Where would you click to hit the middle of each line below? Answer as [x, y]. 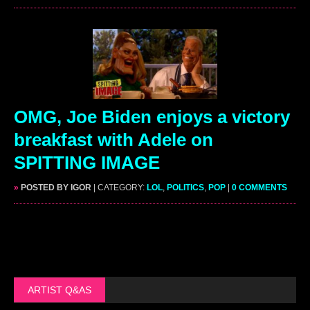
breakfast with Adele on [113, 139]
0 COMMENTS [259, 187]
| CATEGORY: [120, 187]
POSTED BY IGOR [55, 187]
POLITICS [185, 187]
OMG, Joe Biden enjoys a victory [152, 117]
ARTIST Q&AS [60, 290]
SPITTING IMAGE [87, 162]
